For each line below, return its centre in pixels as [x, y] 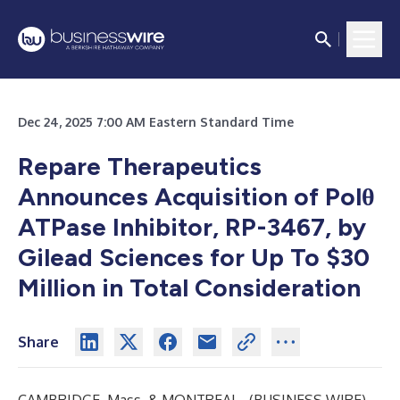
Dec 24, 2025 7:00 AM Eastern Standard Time [156, 122]
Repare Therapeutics [140, 166]
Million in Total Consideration [189, 287]
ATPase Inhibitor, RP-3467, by [192, 227]
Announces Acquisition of [168, 196]
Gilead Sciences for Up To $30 [194, 257]
